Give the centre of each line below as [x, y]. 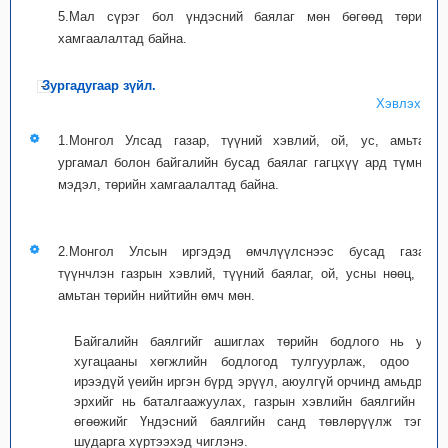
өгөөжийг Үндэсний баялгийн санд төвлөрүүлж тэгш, [255, 421]
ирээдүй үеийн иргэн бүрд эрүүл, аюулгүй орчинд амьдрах [255, 381]
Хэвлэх [398, 103]
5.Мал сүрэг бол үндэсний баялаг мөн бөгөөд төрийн [247, 16]
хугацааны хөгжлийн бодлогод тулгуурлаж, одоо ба [255, 361]
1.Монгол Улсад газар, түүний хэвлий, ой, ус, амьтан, [247, 140]
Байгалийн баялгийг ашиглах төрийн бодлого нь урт [255, 341]
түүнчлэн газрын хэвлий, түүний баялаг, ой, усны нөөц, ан [247, 273]
